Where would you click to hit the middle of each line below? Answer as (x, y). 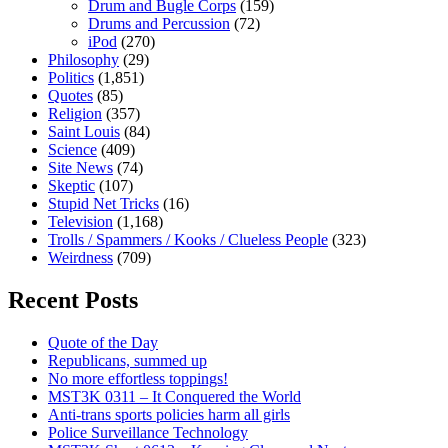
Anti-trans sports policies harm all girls (169, 414)
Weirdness (80, 258)
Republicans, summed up (127, 360)
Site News (80, 168)
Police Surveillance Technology (148, 432)
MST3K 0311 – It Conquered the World (174, 396)
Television (80, 222)
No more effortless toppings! (138, 378)
